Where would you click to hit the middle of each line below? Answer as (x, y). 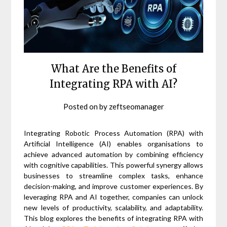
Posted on (81, 107)
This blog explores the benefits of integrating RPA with (113, 218)
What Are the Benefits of (113, 69)
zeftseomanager (136, 107)
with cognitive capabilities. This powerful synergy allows (113, 165)
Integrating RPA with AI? (113, 84)
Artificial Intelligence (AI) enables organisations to (113, 144)
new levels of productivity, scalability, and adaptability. (113, 208)
